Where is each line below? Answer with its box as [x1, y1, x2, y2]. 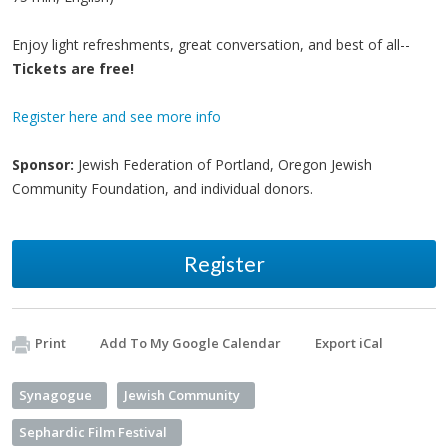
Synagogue [19, 386, 92, 404]
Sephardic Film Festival [19, 423, 167, 441]
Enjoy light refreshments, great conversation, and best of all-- [12, 35, 410, 54]
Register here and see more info [12, 107, 221, 126]
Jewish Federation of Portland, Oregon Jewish [74, 155, 372, 174]
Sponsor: [12, 155, 74, 174]
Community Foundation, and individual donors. [12, 179, 313, 198]
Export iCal [315, 334, 383, 352]
